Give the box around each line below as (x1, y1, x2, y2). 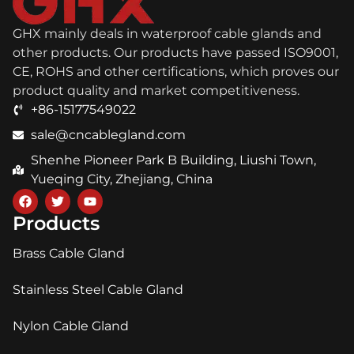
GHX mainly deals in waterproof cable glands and (13, 26, 322, 42)
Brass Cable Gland (13, 246, 125, 262)
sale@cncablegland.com (30, 127, 186, 143)
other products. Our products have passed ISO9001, (13, 45, 338, 61)
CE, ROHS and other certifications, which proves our (13, 64, 339, 80)
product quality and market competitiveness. (13, 83, 299, 99)
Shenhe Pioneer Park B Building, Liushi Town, (30, 153, 316, 168)
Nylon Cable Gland (13, 318, 129, 334)
